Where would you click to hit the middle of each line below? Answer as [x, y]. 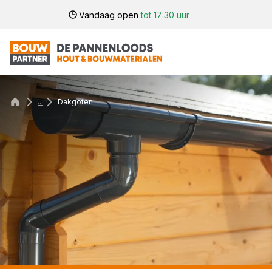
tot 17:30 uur [165, 15]
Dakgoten [75, 102]
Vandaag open [110, 15]
